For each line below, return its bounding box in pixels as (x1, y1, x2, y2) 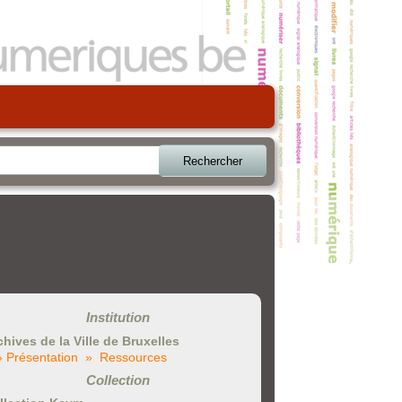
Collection (85, 371, 150, 388)
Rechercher (183, 153, 242, 168)
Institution (85, 310, 150, 326)
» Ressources (85, 349, 167, 364)
